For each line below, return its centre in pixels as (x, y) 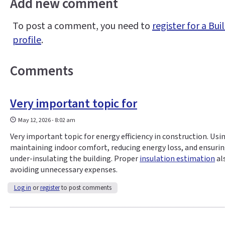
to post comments (85, 188)
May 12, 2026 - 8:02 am (47, 121)
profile (27, 40)
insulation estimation (177, 159)
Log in (22, 188)
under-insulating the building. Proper (75, 159)
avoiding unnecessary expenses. (64, 170)
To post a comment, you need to (82, 26)
